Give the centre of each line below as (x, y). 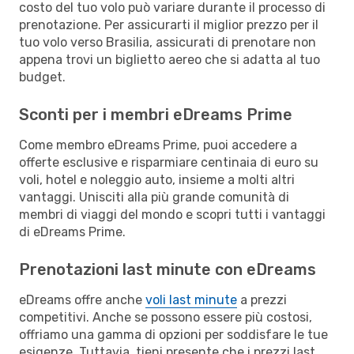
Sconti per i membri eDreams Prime (156, 114)
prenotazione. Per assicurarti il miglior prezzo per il (169, 24)
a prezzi (262, 299)
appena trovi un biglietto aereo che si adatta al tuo (169, 59)
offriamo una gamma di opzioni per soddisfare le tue (173, 334)
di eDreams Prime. (72, 232)
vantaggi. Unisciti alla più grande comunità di (154, 197)
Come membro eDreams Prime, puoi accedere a (158, 145)
